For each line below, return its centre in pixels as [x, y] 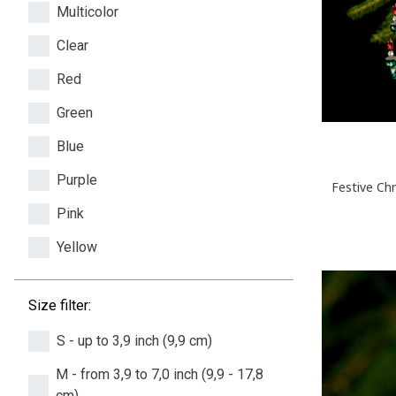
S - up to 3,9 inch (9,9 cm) [134, 340]
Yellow [77, 247]
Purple [77, 179]
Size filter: [60, 305]
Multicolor [88, 11]
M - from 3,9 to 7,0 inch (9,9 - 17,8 [159, 374]
